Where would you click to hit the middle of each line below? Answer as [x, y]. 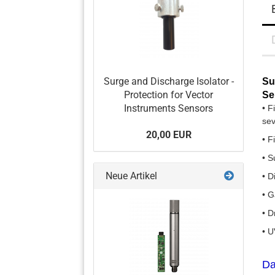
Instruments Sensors [168, 108]
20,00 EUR [168, 135]
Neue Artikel [130, 176]
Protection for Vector [168, 95]
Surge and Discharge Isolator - [168, 81]
